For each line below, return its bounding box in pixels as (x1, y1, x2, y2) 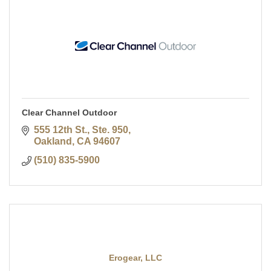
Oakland (34, 136, 72, 147)
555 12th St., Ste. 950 (34, 125, 128, 135)
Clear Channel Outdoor (22, 108, 117, 118)
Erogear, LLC (109, 253, 162, 263)
